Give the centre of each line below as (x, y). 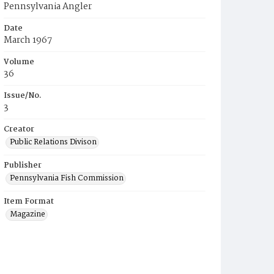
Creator (19, 129)
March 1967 (28, 40)
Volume (19, 62)
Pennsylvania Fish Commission (67, 178)
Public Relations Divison (53, 142)
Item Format (29, 202)
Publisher (23, 165)
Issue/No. (23, 96)
